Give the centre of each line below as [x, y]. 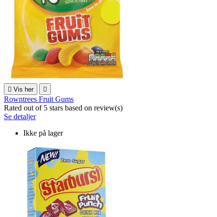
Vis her [23, 89]
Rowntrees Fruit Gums [39, 99]
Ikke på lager [43, 133]
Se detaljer [20, 116]
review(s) [108, 108]
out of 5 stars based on [59, 108]
